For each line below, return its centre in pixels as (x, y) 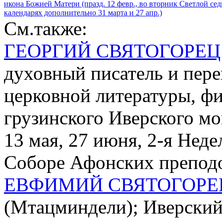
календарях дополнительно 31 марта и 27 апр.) (83, 12)
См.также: (46, 28)
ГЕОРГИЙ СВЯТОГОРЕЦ (112, 51)
